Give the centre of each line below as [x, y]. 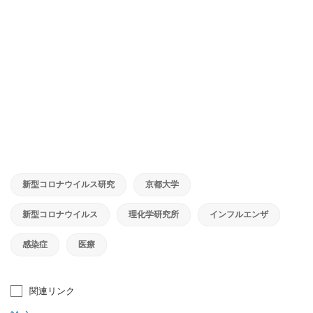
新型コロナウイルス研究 [68, 184]
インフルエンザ [239, 214]
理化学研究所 [154, 214]
